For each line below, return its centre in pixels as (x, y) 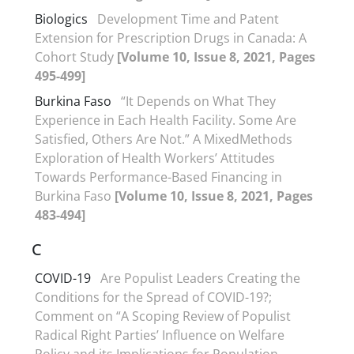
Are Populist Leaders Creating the (200, 278)
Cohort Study (76, 57)
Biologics (61, 19)
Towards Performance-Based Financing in (158, 177)
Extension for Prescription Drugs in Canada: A (171, 38)
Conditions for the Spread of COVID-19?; (153, 297)
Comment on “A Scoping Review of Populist (163, 316)
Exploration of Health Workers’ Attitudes (155, 158)
